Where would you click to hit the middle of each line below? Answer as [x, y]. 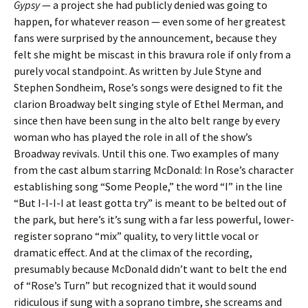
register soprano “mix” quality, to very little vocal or [136, 236]
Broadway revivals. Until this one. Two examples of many [146, 153]
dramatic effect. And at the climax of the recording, [133, 252]
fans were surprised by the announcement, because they [145, 38]
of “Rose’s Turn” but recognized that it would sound [135, 285]
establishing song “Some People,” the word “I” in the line [148, 186]
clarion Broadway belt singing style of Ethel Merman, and [148, 104]
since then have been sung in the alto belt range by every [147, 120]
